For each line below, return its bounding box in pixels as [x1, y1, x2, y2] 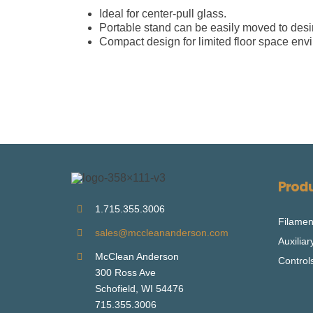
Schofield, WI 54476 [94, 282, 184, 294]
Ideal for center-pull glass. [99, 8, 226, 20]
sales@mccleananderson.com [94, 226, 228, 238]
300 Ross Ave [94, 266, 156, 278]
